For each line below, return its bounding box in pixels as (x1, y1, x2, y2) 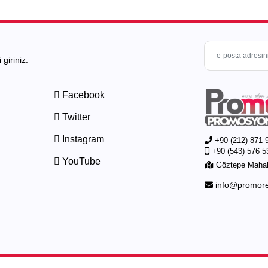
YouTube (59, 156, 100, 166)
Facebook (59, 89, 105, 100)
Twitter (59, 111, 90, 122)
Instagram (59, 133, 104, 144)
